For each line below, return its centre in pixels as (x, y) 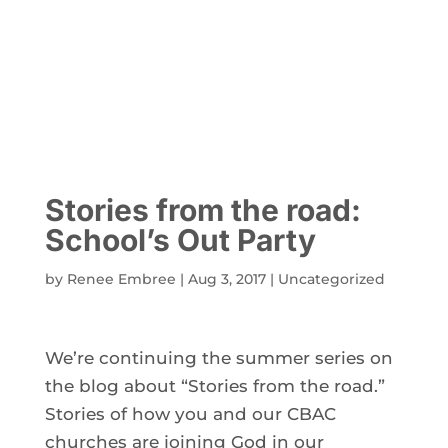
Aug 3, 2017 (226, 278)
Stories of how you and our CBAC (190, 413)
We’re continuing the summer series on (218, 357)
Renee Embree (121, 278)
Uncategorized (331, 278)
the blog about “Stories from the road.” (214, 385)
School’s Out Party (180, 239)
